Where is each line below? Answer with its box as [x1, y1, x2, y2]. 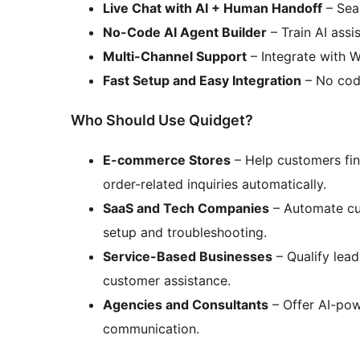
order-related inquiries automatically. [103, 176, 326, 193]
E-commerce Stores [103, 152, 231, 169]
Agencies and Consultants [103, 297, 268, 313]
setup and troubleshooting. [103, 224, 267, 241]
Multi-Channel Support [103, 48, 247, 65]
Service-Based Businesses [103, 248, 272, 265]
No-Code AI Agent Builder [103, 24, 267, 41]
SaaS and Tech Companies [103, 200, 269, 217]
